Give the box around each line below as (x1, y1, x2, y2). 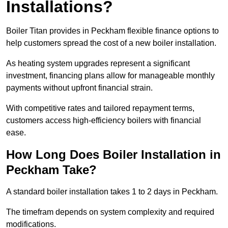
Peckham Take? (6, 163, 97, 177)
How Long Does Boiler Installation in (6, 148, 221, 162)
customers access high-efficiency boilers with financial (6, 116, 201, 125)
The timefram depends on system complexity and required (6, 208, 214, 217)
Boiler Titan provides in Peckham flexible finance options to (6, 26, 219, 36)
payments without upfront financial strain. (6, 83, 155, 93)
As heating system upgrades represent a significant (6, 59, 190, 68)
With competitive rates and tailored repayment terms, (6, 104, 194, 113)
